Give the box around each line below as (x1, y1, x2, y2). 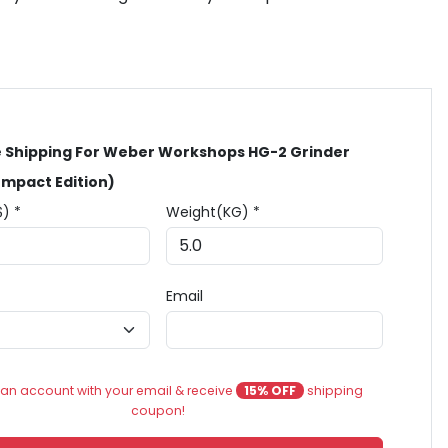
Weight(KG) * (166, 202, 261, 222)
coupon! (131, 402, 186, 419)
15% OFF (243, 382, 296, 399)
